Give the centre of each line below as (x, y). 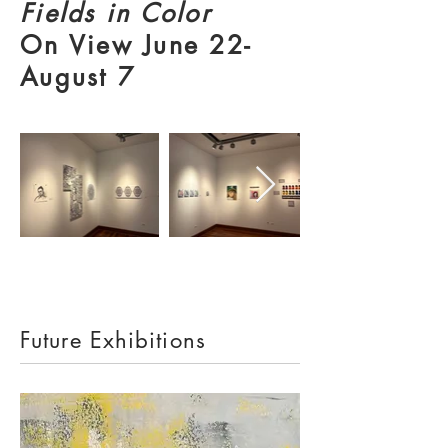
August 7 (77, 77)
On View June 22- (135, 45)
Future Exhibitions (113, 340)
